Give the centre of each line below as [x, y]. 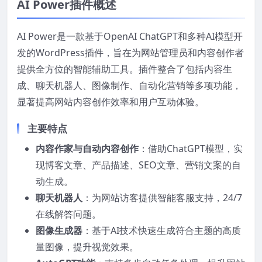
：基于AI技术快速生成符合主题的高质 [162, 231]
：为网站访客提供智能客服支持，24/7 [162, 198]
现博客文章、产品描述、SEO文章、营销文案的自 [138, 165]
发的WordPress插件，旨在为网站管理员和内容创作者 [130, 53]
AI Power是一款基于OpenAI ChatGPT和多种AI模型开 [130, 37]
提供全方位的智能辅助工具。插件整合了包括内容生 [125, 69]
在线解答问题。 [68, 214]
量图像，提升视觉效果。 [87, 247]
